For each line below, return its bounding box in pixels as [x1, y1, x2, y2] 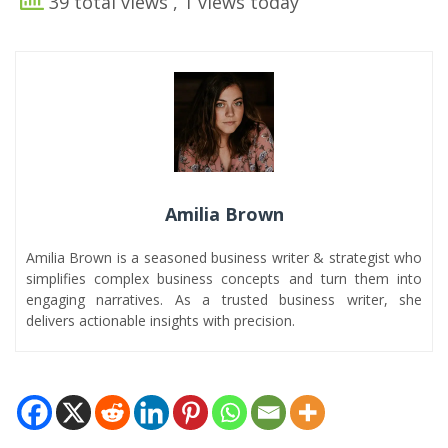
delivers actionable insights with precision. [26, 310, 295, 330]
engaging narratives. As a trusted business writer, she [26, 289, 422, 309]
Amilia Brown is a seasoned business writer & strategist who [26, 247, 422, 267]
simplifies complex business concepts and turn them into [26, 268, 422, 288]
